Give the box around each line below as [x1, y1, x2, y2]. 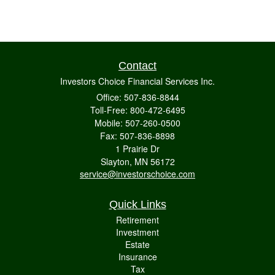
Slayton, [100, 155, 132, 168]
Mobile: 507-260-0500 [95, 116, 180, 129]
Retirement [116, 213, 159, 226]
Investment [116, 225, 159, 238]
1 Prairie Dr [115, 142, 160, 155]
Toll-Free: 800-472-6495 [90, 103, 185, 116]
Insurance [118, 250, 157, 263]
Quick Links [109, 198, 166, 211]
